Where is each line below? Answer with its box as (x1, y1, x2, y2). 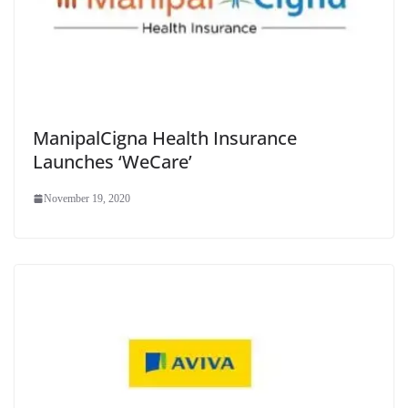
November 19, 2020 (44, 192, 130, 206)
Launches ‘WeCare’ (33, 149, 192, 175)
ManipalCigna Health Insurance (33, 126, 297, 151)
